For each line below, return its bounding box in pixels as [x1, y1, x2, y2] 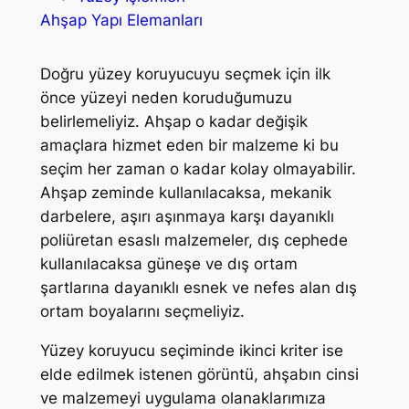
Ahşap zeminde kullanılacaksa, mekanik [39, 184, 331, 203]
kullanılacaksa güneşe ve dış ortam [39, 255, 298, 274]
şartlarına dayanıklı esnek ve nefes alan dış [39, 278, 357, 298]
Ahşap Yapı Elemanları [39, 10, 203, 29]
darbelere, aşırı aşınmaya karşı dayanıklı [39, 207, 334, 226]
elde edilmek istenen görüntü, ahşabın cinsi [39, 365, 359, 384]
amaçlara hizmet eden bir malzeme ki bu [39, 136, 339, 155]
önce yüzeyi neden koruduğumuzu [39, 89, 292, 108]
